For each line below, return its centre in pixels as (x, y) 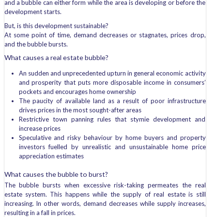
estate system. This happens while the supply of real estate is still (105, 194)
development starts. (33, 12)
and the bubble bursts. (36, 44)
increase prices (39, 128)
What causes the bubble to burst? (56, 174)
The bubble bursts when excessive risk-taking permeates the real (105, 185)
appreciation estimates (51, 156)
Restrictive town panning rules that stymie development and (112, 119)
